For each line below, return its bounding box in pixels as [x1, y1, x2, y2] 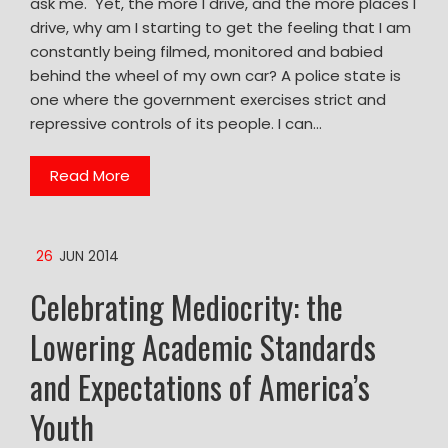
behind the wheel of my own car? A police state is [30, 64, 401, 86]
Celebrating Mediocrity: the [30, 282, 343, 330]
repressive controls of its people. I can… [30, 112, 322, 134]
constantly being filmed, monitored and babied [30, 40, 383, 62]
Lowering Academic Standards [30, 322, 376, 370]
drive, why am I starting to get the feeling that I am [30, 16, 411, 38]
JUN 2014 [59, 246, 119, 266]
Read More [50, 164, 130, 186]
